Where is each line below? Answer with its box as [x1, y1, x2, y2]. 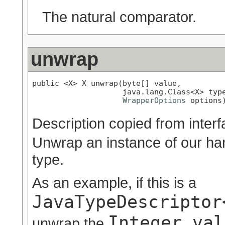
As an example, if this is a [32, 174, 196, 191]
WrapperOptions [123, 96, 186, 105]
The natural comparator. [42, 8, 196, 25]
